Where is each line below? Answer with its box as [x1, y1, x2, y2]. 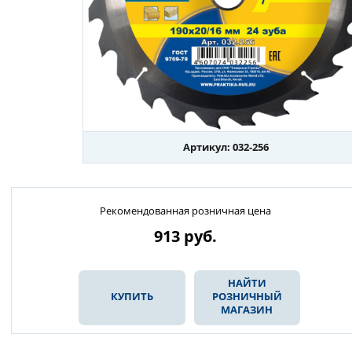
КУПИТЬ [110, 289, 153, 304]
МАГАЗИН [221, 302, 273, 317]
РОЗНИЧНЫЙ [211, 289, 282, 304]
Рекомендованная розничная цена [100, 203, 271, 218]
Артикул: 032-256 [182, 140, 269, 154]
